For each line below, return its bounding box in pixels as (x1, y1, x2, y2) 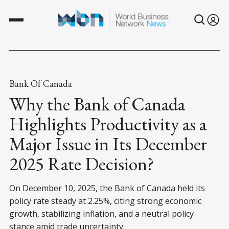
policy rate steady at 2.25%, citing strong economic (9, 195, 201, 207)
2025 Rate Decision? (9, 151, 154, 176)
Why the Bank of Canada (9, 91, 185, 116)
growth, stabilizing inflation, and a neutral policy (9, 208, 194, 219)
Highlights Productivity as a (9, 111, 207, 136)
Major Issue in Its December (9, 131, 207, 156)
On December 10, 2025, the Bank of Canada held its (9, 182, 205, 194)
